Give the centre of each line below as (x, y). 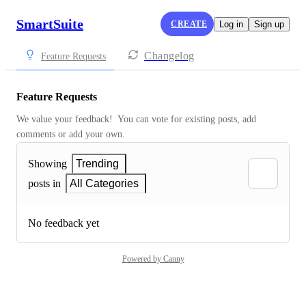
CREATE (189, 24)
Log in (231, 24)
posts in (44, 184)
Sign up (269, 24)
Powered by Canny (153, 259)
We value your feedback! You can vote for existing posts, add (136, 120)
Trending (97, 164)
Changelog (169, 56)
